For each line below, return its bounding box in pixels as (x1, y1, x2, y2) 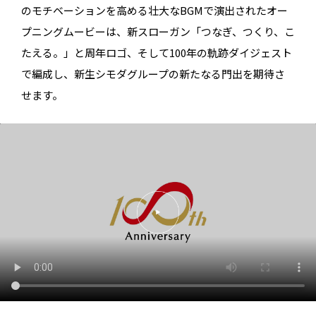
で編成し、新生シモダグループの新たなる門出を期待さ (21, 66, 285, 82)
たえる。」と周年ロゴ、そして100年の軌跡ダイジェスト (21, 45, 292, 61)
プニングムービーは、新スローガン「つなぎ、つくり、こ (21, 24, 295, 39)
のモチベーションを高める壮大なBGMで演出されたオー (21, 3, 288, 18)
